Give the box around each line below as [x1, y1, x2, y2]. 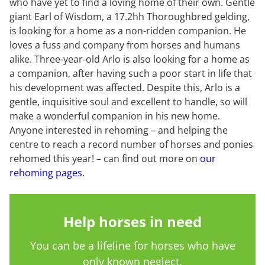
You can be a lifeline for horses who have [30, 238, 235, 253]
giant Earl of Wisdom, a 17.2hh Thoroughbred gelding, [9, 10, 250, 24]
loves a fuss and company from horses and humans [9, 38, 240, 52]
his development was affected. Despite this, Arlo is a [9, 81, 240, 95]
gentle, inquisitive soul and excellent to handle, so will [9, 95, 247, 109]
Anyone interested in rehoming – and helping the [9, 124, 228, 137]
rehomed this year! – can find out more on [9, 152, 200, 166]
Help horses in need [63, 212, 202, 232]
